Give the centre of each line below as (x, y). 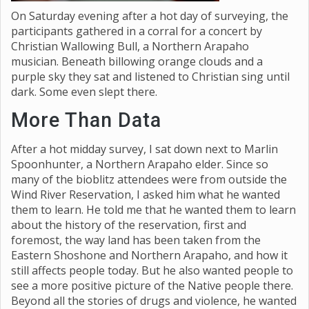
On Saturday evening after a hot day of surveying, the (150, 16)
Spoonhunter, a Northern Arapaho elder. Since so (140, 164)
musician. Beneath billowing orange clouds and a (137, 61)
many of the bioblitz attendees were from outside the (149, 179)
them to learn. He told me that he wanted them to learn (153, 210)
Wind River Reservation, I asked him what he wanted (146, 195)
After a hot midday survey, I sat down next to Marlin (144, 149)
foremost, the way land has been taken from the (136, 240)
